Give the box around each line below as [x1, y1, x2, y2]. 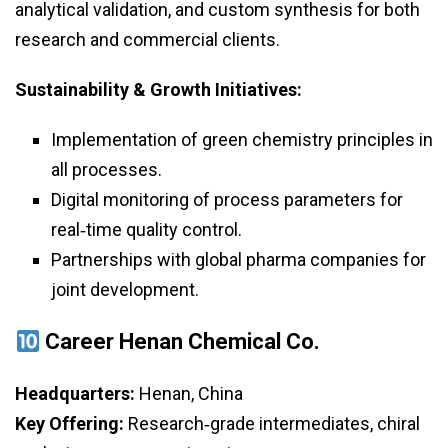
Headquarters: [15, 383, 135, 405]
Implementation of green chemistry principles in [51, 129, 433, 151]
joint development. [51, 279, 199, 301]
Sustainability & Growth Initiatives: [15, 79, 302, 101]
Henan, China [135, 383, 243, 405]
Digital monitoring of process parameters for [51, 189, 403, 211]
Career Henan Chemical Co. [45, 329, 321, 355]
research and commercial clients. [15, 29, 280, 51]
